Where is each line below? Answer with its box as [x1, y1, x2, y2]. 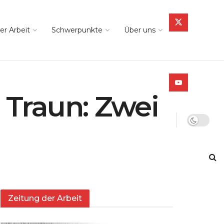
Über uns [124, 25, 155, 34]
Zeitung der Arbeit [8, 193, 82, 203]
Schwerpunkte [51, 25, 102, 34]
